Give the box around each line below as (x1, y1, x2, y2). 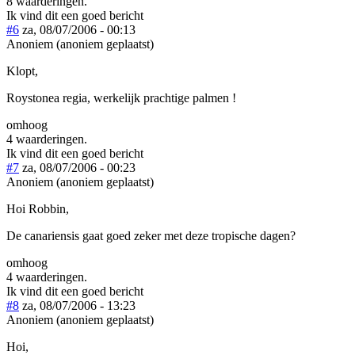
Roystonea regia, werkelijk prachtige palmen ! (6, 90, 236, 105)
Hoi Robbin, (6, 201, 69, 216)
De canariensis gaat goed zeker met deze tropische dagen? (6, 228, 296, 242)
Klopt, (6, 63, 38, 78)
